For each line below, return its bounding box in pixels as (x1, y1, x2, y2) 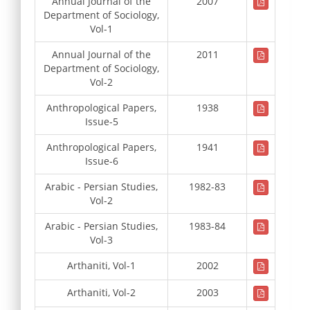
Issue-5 (84, 114, 118, 128)
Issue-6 (84, 154, 118, 167)
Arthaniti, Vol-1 (67, 258, 136, 272)
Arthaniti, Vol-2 (67, 285, 136, 299)
